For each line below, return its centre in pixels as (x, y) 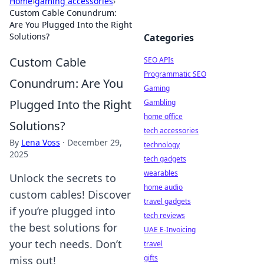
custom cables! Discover (70, 194)
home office (163, 116)
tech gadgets (165, 159)
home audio (163, 187)
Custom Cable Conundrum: (63, 13)
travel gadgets (167, 201)
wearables (161, 173)
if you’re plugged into (62, 211)
